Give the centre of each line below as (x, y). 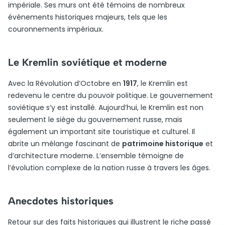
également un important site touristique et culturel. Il (101, 132)
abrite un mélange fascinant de (65, 144)
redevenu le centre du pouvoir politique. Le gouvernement (110, 95)
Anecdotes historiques (61, 201)
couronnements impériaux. (56, 29)
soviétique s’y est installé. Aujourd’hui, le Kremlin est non (106, 107)
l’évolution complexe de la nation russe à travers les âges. (109, 168)
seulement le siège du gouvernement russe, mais (95, 120)
